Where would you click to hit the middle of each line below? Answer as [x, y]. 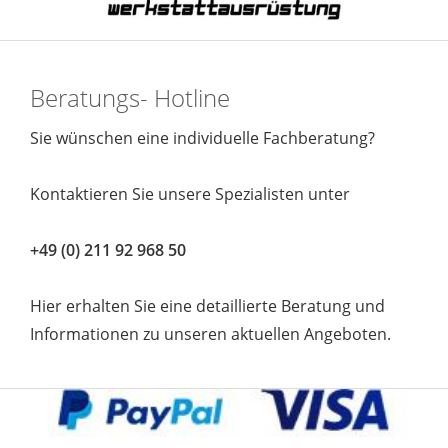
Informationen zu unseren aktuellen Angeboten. [210, 333]
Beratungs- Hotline [130, 97]
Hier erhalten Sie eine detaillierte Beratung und [209, 305]
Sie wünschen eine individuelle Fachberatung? [202, 137]
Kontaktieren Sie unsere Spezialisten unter [190, 193]
